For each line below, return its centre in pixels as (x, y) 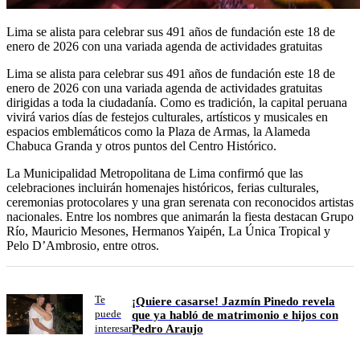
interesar (113, 329)
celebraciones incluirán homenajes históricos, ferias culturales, (163, 188)
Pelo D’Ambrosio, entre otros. (83, 246)
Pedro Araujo (167, 329)
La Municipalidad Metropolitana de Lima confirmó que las (155, 174)
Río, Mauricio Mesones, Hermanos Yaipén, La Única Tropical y (168, 231)
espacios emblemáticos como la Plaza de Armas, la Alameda (158, 132)
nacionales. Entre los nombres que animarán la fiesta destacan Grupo (180, 217)
